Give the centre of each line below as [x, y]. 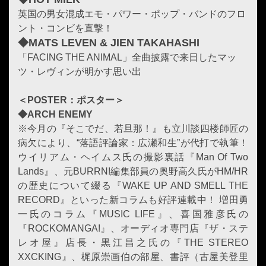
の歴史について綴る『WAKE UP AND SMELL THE [133, 185]
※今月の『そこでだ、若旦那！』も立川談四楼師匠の [133, 128]
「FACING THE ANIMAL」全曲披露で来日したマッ [127, 57]
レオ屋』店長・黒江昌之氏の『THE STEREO [133, 242]
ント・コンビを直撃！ [65, 28]
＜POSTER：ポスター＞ [71, 100]
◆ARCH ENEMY [55, 114]
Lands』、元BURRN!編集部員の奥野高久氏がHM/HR [133, 171]
